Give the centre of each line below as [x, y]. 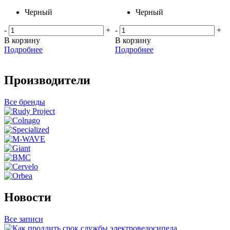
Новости [28, 197]
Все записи [24, 219]
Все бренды [25, 102]
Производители [47, 80]
